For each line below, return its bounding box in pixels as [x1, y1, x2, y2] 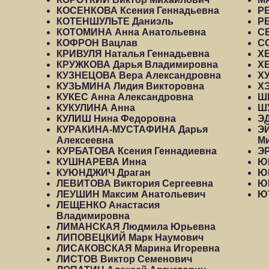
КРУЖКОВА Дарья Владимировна [56, 59, 218, 70]
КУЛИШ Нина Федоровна [56, 113, 176, 124]
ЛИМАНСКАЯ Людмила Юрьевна [56, 222, 216, 232]
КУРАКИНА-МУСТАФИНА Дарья [56, 124, 208, 134]
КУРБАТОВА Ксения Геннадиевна [56, 146, 217, 156]
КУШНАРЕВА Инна [56, 157, 147, 167]
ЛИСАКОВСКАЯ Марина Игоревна [56, 243, 220, 253]
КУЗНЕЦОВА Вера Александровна [56, 70, 221, 80]
